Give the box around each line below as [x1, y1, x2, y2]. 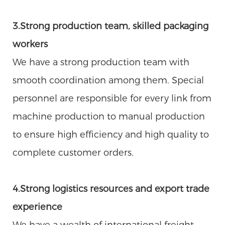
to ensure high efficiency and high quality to [13, 129, 209, 140]
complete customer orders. [13, 147, 134, 158]
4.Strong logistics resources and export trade [13, 183, 209, 194]
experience [13, 201, 62, 212]
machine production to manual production [13, 110, 205, 122]
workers [13, 38, 48, 50]
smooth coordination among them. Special [13, 74, 204, 86]
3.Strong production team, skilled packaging [13, 20, 208, 32]
